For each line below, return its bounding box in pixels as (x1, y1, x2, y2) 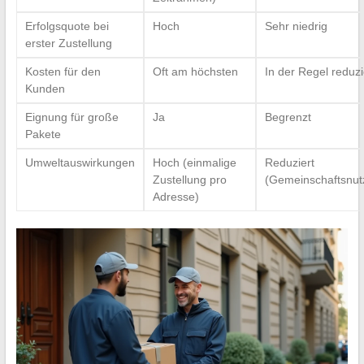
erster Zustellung (24, 36, 112, 50)
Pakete (24, 127, 61, 141)
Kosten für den (24, 64, 101, 78)
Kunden (24, 81, 65, 95)
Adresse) (152, 189, 199, 203)
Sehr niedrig (264, 19, 327, 32)
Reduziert (264, 155, 314, 169)
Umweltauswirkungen (24, 155, 135, 169)
